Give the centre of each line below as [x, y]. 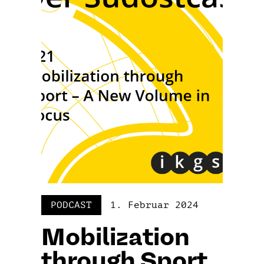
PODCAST [71, 205]
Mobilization [115, 238]
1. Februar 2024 [154, 205]
